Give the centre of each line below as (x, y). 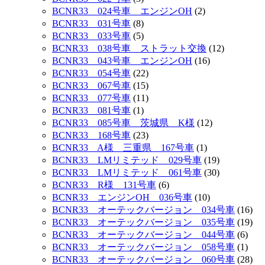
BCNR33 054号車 (91, 73)
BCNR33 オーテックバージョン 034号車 (143, 209)
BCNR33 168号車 (91, 135)
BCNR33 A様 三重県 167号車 (123, 147)
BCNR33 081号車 (91, 110)
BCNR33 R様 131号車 (104, 185)
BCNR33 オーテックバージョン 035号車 (143, 222)
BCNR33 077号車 (91, 98)
